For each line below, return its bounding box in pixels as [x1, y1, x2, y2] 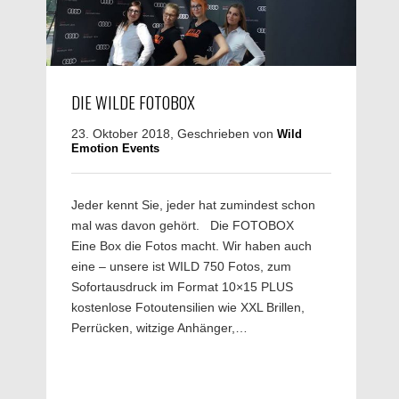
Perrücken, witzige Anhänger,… [71, 320, 248, 335]
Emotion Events [71, 141, 159, 155]
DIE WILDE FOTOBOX [71, 88, 195, 114]
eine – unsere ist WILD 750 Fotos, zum [71, 258, 291, 273]
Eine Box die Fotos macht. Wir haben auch [71, 238, 312, 253]
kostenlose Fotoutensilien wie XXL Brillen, [71, 299, 305, 314]
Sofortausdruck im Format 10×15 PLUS [71, 279, 293, 294]
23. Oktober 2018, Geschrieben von [71, 126, 277, 141]
